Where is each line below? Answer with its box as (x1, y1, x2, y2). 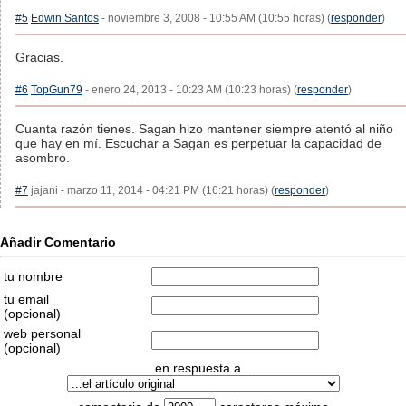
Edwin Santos (31, 12, 99, 24)
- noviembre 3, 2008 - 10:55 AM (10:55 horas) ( (99, 12, 331, 24)
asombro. (15, 150, 70, 165)
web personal (4, 326, 81, 341)
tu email (4, 292, 49, 306)
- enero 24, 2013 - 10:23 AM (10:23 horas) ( (82, 83, 297, 96)
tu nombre (4, 269, 63, 284)
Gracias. (15, 50, 63, 64)
